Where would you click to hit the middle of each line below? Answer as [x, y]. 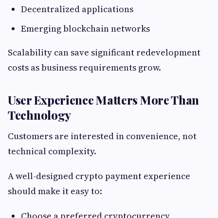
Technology [39, 115]
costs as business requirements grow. [84, 67]
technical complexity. [52, 151]
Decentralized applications [77, 9]
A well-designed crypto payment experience [99, 176]
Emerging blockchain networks [85, 28]
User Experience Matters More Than [104, 100]
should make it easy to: [55, 191]
